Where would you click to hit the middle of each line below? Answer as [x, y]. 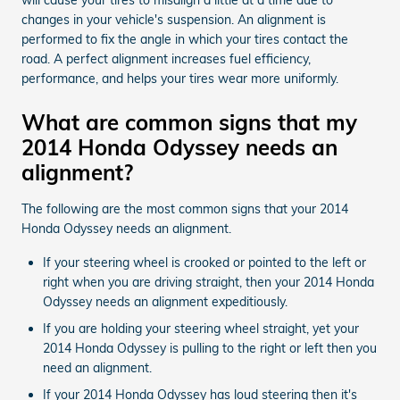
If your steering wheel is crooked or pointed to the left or [204, 262]
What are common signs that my [189, 122]
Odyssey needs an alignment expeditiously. [165, 301]
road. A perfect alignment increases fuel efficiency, [166, 58]
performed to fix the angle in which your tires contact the [185, 39]
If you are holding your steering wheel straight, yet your [201, 328]
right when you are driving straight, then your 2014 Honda [208, 282]
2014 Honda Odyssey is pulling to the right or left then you [210, 348]
